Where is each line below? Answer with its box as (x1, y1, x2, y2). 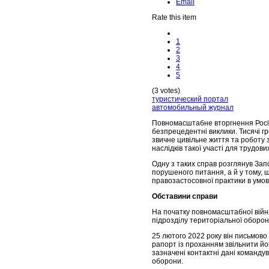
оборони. (152, 257, 183, 266)
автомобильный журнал (152, 103, 234, 112)
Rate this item (152, 13, 196, 22)
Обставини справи (152, 192, 217, 201)
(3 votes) (152, 86, 180, 95)
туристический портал (152, 95, 228, 104)
